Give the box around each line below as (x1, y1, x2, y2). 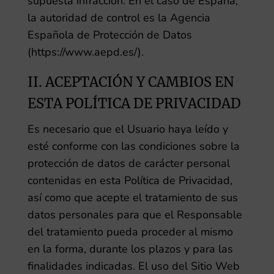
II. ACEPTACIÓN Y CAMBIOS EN (27, 73, 234, 91)
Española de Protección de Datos (27, 28, 192, 42)
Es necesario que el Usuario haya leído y (27, 122, 228, 136)
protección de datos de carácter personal (27, 156, 230, 171)
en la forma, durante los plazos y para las (27, 242, 233, 256)
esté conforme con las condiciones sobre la (27, 139, 240, 154)
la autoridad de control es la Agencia (27, 10, 210, 25)
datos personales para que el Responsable (27, 207, 242, 222)
